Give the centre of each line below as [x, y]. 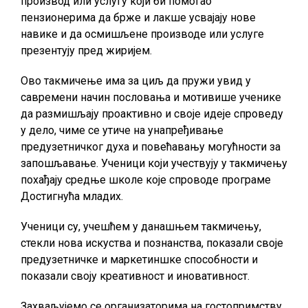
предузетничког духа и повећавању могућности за [151, 147]
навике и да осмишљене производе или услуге [142, 34]
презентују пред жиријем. [86, 51]
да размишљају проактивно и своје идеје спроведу [152, 114]
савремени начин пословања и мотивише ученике [151, 97]
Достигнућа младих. [72, 196]
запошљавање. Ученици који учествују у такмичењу [154, 163]
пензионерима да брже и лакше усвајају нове [138, 18]
